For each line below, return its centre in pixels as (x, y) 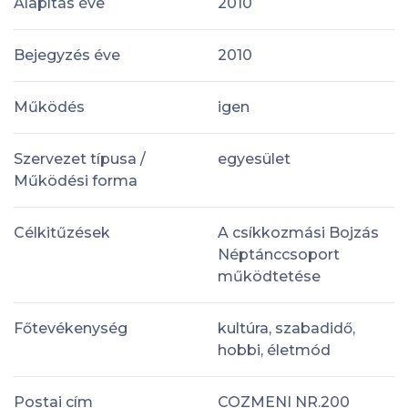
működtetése (269, 276)
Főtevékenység (71, 328)
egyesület (254, 158)
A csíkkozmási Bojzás (298, 232)
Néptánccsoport (279, 254)
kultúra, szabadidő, (286, 328)
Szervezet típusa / (80, 158)
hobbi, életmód (274, 350)
